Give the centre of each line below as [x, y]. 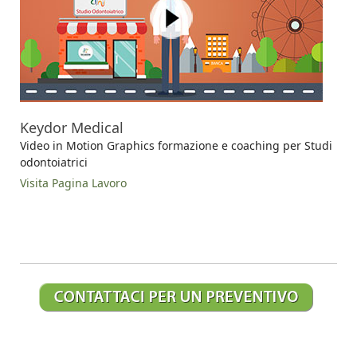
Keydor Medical [72, 127]
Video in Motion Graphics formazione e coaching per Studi [176, 145]
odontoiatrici [54, 162]
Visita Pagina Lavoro [73, 182]
